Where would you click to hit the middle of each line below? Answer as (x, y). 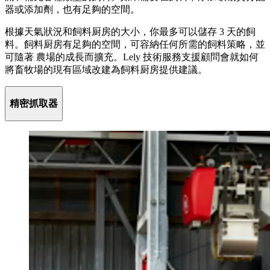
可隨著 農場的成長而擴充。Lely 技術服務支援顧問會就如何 (132, 57)
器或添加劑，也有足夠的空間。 (72, 10)
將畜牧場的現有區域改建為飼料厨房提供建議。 (106, 70)
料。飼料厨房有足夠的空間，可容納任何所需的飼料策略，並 (135, 45)
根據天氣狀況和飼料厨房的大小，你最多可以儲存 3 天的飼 (130, 32)
